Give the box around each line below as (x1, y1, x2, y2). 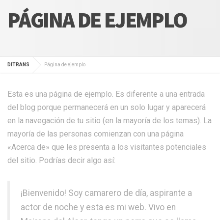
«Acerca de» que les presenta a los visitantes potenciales (7, 142, 206, 152)
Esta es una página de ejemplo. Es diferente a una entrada (7, 89, 205, 99)
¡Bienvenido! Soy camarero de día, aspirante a (21, 188, 192, 198)
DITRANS (7, 61, 29, 67)
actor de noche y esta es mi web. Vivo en (21, 202, 176, 212)
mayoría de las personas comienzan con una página (7, 129, 184, 138)
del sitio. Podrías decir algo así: (7, 155, 115, 165)
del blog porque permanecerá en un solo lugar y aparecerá (7, 102, 206, 112)
